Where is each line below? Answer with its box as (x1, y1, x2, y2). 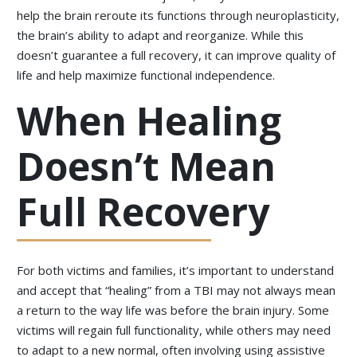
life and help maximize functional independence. (17, 67, 276, 84)
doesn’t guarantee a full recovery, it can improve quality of (17, 47, 336, 64)
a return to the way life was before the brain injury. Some (17, 302, 330, 319)
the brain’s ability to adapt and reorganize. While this (17, 27, 304, 44)
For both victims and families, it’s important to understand (17, 262, 335, 279)
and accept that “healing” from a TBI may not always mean (17, 282, 336, 299)
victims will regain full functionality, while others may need (17, 322, 331, 339)
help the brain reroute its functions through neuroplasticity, (17, 7, 340, 24)
